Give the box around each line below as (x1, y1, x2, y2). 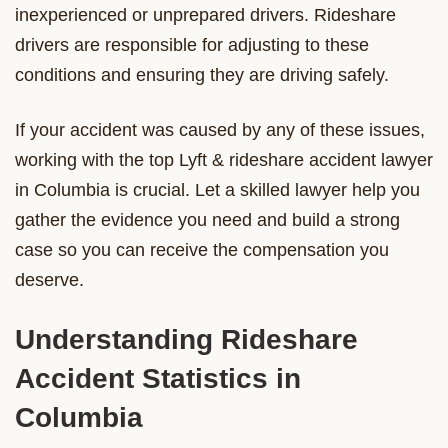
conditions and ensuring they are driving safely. (15, 64, 389, 85)
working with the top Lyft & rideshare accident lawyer (15, 149, 433, 170)
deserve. (15, 269, 84, 290)
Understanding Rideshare (15, 323, 358, 355)
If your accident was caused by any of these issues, (15, 119, 425, 140)
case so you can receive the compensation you (15, 239, 389, 260)
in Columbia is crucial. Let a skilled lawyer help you (15, 179, 420, 200)
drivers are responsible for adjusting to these (15, 34, 369, 55)
